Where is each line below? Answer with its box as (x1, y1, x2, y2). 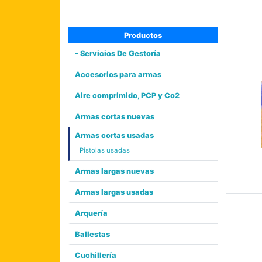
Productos (124, 30, 162, 40)
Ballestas (75, 229, 110, 239)
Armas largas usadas (75, 187, 153, 196)
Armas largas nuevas (75, 166, 154, 175)
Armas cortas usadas (75, 130, 154, 140)
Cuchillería (75, 250, 116, 260)
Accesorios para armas (75, 70, 161, 79)
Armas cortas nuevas (75, 112, 154, 121)
